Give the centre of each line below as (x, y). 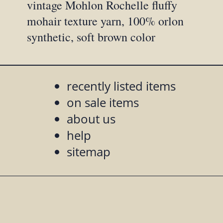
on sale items (103, 103)
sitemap (89, 152)
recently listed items (121, 86)
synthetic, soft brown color (91, 37)
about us (91, 119)
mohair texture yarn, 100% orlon (106, 21)
